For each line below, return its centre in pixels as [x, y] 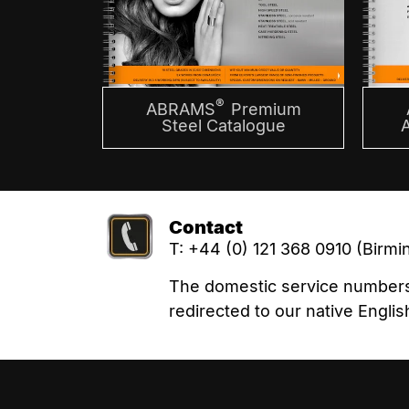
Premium [263, 110]
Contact [206, 227]
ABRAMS [180, 110]
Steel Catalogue [223, 126]
